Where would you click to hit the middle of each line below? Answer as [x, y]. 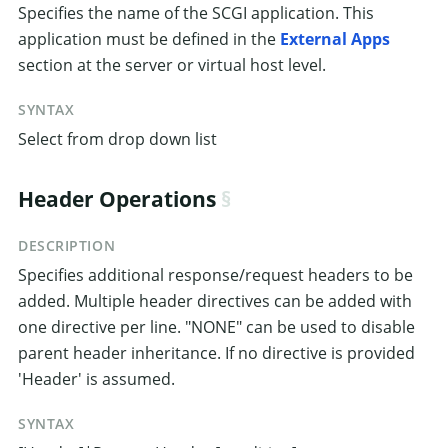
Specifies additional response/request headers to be [215, 274]
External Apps [335, 38]
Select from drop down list [117, 139]
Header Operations [117, 199]
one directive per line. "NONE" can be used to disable [216, 326]
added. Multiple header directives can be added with [215, 300]
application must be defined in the [149, 38]
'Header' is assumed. [96, 378]
